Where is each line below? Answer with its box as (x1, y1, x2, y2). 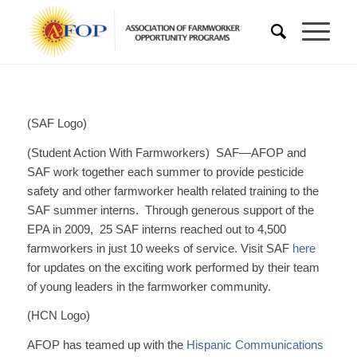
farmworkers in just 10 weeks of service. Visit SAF (26, 241, 292, 255)
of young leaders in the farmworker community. (26, 279, 271, 293)
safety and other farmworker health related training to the (26, 183, 319, 198)
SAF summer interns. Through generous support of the (26, 202, 314, 217)
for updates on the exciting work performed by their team (26, 260, 320, 274)
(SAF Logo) (26, 116, 87, 130)
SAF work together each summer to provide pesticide (26, 164, 304, 178)
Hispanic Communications (186, 338, 324, 351)
